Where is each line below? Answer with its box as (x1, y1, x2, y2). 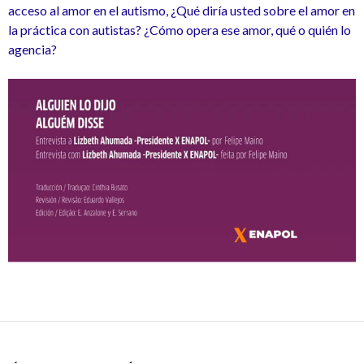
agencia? (8, 41, 57, 57)
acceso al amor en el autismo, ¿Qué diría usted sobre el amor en (8, 2, 355, 18)
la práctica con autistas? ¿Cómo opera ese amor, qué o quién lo (8, 22, 351, 37)
